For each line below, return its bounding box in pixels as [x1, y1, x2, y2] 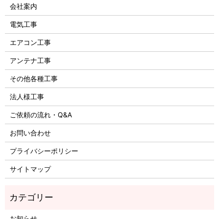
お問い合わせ [9, 129, 51, 137]
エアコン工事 [9, 38, 51, 47]
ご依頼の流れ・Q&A [9, 110, 72, 119]
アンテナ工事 [9, 56, 51, 65]
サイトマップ [9, 165, 51, 174]
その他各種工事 [9, 74, 58, 83]
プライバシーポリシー [9, 147, 78, 155]
